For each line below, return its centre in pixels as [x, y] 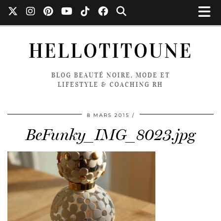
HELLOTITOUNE [110, 51]
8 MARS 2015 [108, 115]
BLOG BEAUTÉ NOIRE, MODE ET [110, 75]
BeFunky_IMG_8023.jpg [110, 135]
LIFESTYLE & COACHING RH [110, 85]
